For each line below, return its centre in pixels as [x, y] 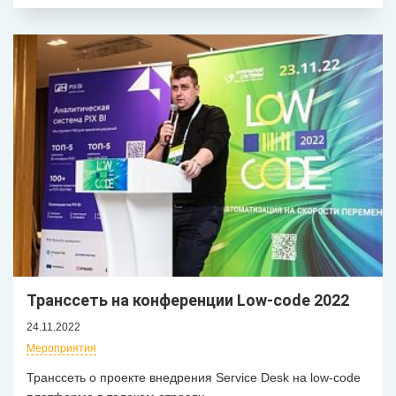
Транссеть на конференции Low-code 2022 [188, 300]
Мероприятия [61, 348]
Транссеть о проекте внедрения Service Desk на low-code [194, 377]
